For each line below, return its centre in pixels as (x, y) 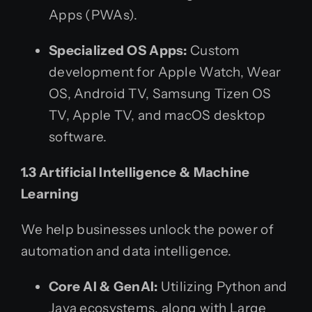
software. (78, 136)
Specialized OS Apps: (118, 50)
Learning (50, 194)
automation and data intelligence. (126, 251)
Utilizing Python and (223, 286)
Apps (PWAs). (93, 15)
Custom (213, 50)
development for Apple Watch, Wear (165, 72)
